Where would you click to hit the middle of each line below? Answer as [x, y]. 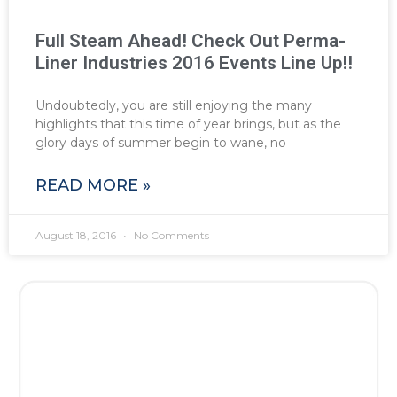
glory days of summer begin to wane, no [161, 142]
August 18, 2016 [77, 235]
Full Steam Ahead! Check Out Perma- [191, 40]
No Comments [170, 235]
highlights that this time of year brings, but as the [188, 124]
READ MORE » [93, 185]
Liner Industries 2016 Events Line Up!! [194, 62]
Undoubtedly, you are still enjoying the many [174, 105]
